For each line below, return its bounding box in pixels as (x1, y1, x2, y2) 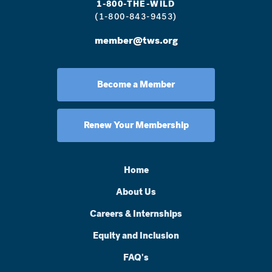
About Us (116, 186, 156, 199)
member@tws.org (94, 34, 178, 47)
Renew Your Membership (83, 119, 189, 132)
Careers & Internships (90, 208, 182, 220)
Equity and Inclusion (93, 229, 179, 242)
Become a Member (97, 78, 175, 91)
